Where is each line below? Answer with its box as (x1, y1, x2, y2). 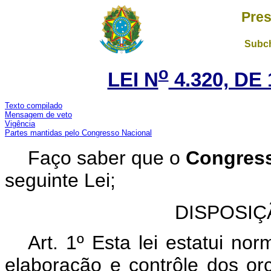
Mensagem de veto (5, 109, 72, 119)
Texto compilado (5, 100, 62, 110)
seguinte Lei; (5, 169, 116, 191)
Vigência (5, 119, 35, 128)
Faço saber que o (27, 146, 186, 169)
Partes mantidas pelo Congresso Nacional (5, 128, 152, 137)
